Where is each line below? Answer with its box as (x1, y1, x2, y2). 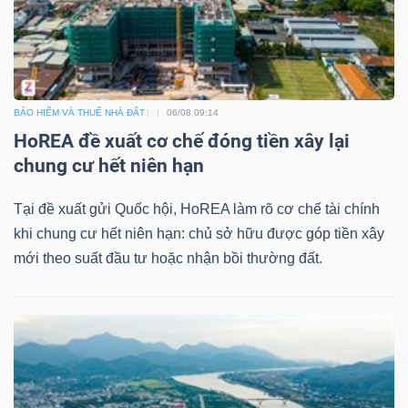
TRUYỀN (36, 46, 88, 62)
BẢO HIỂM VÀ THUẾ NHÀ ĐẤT (14, 107, 145, 118)
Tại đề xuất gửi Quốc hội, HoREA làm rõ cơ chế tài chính (14, 201, 380, 218)
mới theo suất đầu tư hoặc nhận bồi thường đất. (14, 250, 322, 267)
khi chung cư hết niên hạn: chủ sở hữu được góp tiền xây (14, 226, 384, 242)
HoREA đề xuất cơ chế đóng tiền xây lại (14, 130, 350, 153)
